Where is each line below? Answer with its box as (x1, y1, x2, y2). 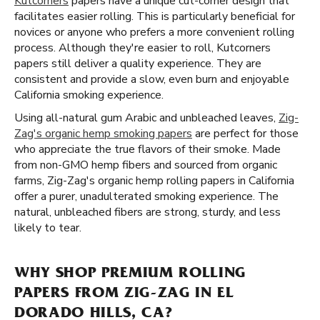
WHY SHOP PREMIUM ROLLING (14, 266, 246, 282)
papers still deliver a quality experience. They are (14, 56, 261, 71)
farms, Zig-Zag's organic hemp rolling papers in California (14, 173, 294, 189)
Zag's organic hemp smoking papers (14, 126, 192, 141)
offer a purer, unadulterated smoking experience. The (14, 189, 279, 204)
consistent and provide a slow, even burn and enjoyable (14, 71, 289, 87)
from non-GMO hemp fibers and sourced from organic (14, 157, 277, 173)
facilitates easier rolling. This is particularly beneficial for (14, 9, 295, 24)
